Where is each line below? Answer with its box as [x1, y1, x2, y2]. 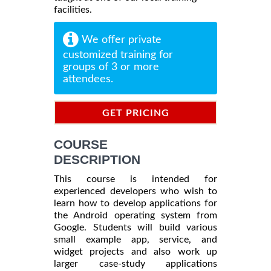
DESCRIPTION [54, 152, 140, 166]
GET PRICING [102, 108, 169, 118]
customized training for [63, 49, 173, 60]
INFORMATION [97, 131, 174, 141]
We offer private [79, 34, 162, 45]
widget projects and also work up [54, 246, 217, 256]
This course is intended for [54, 174, 217, 184]
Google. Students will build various [54, 222, 217, 232]
